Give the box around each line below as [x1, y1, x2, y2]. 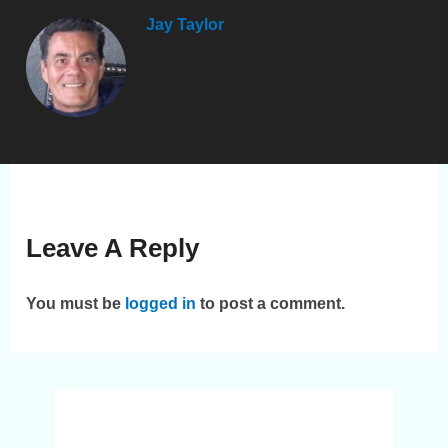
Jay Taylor [146, 16, 225, 34]
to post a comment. [196, 295, 346, 313]
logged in [125, 295, 197, 313]
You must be [26, 295, 126, 313]
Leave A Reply [26, 233, 200, 264]
